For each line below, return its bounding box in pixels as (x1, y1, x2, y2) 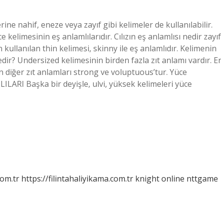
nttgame (186, 173, 218, 184)
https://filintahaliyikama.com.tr (21, 173, 133, 184)
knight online (135, 173, 184, 184)
